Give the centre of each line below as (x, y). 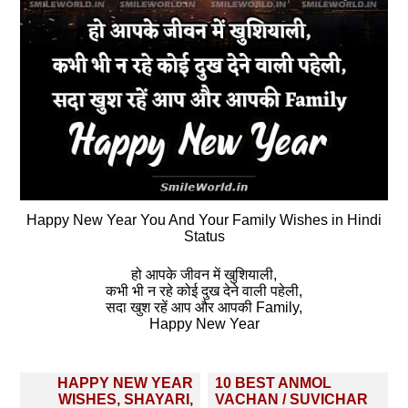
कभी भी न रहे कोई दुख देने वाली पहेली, (204, 291)
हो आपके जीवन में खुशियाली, (204, 275)
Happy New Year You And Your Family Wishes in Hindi (204, 220)
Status (204, 236)
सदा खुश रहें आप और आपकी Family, (204, 307)
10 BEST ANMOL (273, 383)
